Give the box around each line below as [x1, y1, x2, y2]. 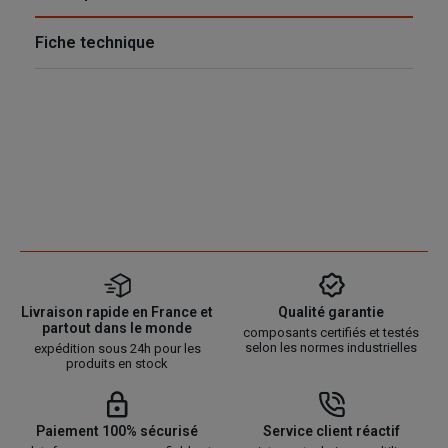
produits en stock [66, 356, 168, 372]
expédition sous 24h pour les [33, 341, 201, 357]
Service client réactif [262, 423, 400, 440]
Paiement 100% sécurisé [36, 423, 198, 440]
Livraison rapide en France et [21, 304, 213, 321]
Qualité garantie [278, 304, 384, 321]
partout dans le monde [42, 320, 192, 337]
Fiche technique [35, 33, 155, 53]
